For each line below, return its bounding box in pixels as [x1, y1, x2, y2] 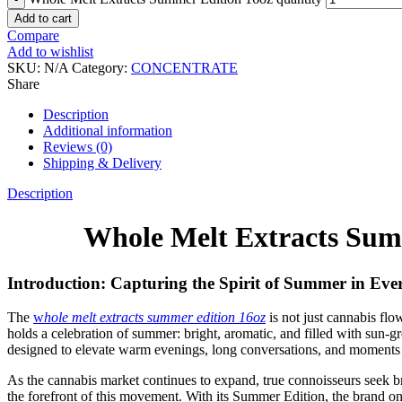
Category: [72, 59, 131, 75]
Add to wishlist [7, 43, 93, 59]
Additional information [43, 122, 172, 138]
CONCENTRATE [131, 59, 238, 75]
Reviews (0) [43, 138, 112, 154]
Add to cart [14, 11, 72, 25]
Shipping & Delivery [43, 154, 162, 170]
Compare [7, 27, 59, 43]
